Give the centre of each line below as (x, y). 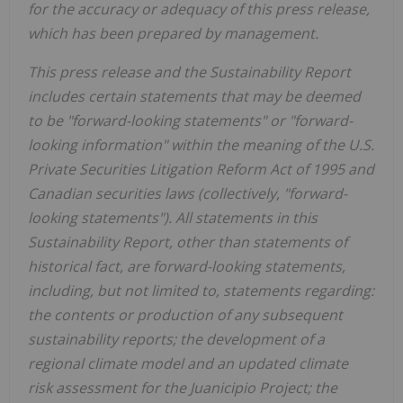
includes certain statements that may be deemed (194, 97)
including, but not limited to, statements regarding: (201, 291)
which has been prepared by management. (173, 34)
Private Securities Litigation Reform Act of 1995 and (201, 170)
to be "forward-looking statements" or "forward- (190, 121)
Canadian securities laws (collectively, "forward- (188, 194)
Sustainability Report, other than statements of (188, 242)
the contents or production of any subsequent (185, 315)
